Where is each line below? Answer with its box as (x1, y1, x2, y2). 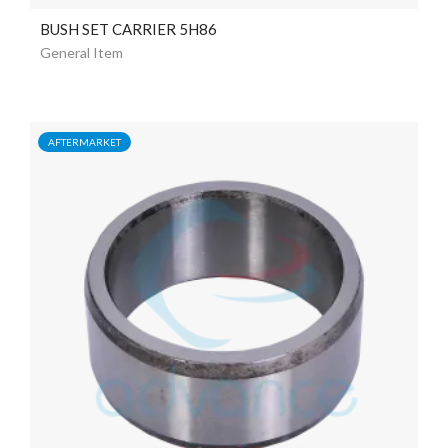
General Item (40, 43, 123, 61)
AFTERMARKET (48, 135, 121, 148)
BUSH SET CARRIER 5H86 (40, 19, 217, 38)
